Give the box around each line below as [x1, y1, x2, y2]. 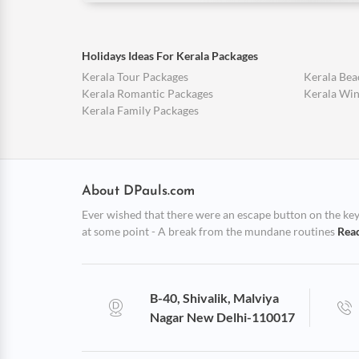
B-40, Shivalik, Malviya [150, 290, 280, 305]
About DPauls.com [82, 184, 195, 198]
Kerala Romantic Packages [82, 87, 213, 100]
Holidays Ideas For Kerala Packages [82, 49, 258, 63]
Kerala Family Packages [82, 103, 199, 117]
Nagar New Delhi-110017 [150, 309, 296, 325]
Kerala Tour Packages [82, 70, 188, 83]
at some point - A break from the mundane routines [82, 224, 337, 238]
